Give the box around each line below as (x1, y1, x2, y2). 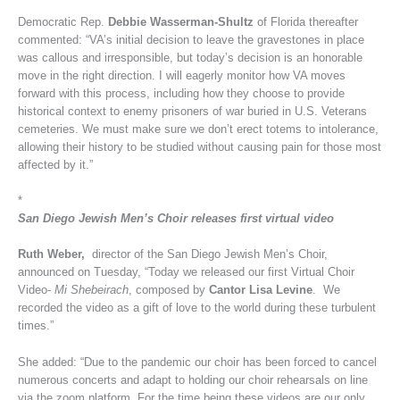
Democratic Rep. (17, 14, 108, 29)
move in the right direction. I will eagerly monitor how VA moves (17, 68, 346, 82)
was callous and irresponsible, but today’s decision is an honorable (17, 50, 362, 64)
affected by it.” (17, 157, 93, 171)
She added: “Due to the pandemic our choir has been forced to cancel (17, 354, 377, 369)
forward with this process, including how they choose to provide (17, 86, 345, 100)
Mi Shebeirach (54, 283, 129, 297)
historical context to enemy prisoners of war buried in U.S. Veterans (17, 104, 367, 118)
